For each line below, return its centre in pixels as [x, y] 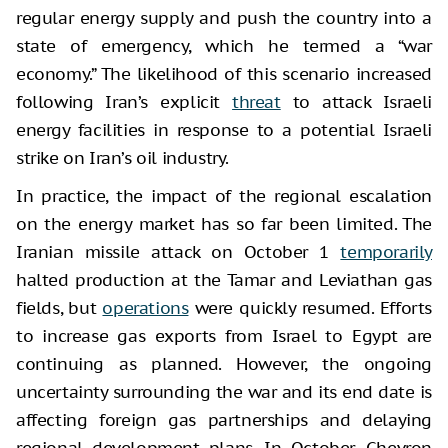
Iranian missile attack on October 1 [178, 251]
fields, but [59, 307]
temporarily [386, 251]
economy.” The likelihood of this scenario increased [224, 73]
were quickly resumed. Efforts [310, 307]
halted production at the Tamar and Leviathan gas [224, 279]
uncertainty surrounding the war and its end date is [224, 391]
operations [145, 307]
